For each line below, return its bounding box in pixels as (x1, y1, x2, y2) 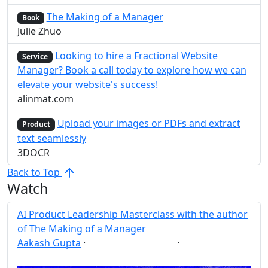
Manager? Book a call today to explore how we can (17, 63, 246, 77)
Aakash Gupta (17, 236, 81, 250)
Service (22, 51, 48, 62)
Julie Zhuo (17, 25, 62, 38)
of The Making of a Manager (17, 222, 146, 236)
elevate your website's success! (17, 78, 158, 92)
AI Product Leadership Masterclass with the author (17, 208, 248, 221)
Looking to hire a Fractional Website (54, 49, 218, 63)
